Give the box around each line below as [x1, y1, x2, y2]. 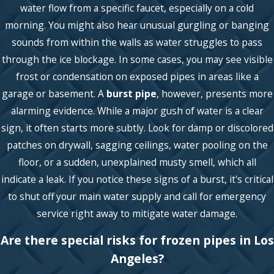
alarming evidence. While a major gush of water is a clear [10, 103, 264, 117]
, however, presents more [156, 86, 273, 100]
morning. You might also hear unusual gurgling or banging [5, 18, 269, 32]
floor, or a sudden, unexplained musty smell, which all [18, 155, 256, 169]
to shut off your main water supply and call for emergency [8, 189, 266, 203]
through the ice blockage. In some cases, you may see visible [1, 52, 273, 66]
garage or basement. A [1, 86, 106, 100]
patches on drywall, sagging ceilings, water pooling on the [6, 138, 268, 152]
